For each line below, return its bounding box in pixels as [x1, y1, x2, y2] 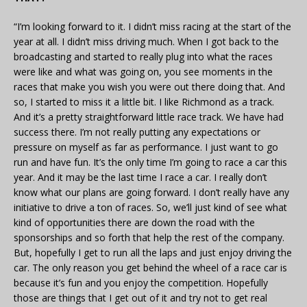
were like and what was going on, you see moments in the [14, 65, 273, 79]
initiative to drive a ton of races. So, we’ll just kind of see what [14, 201, 287, 214]
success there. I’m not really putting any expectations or [14, 125, 260, 139]
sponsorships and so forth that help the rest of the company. [14, 231, 284, 245]
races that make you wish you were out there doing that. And [14, 80, 285, 94]
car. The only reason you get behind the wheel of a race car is [14, 261, 287, 275]
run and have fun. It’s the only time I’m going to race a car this [14, 156, 287, 169]
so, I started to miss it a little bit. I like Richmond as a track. [14, 95, 274, 109]
